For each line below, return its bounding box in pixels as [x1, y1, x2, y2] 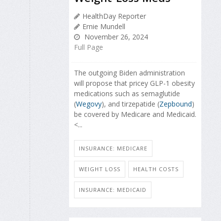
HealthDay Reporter [82, 11, 146, 21]
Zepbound [159, 99, 192, 109]
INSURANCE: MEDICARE [79, 144, 147, 152]
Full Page [74, 42, 103, 52]
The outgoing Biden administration [74, 68, 185, 77]
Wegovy [76, 99, 102, 109]
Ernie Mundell [82, 21, 125, 31]
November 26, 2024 [82, 32, 148, 41]
